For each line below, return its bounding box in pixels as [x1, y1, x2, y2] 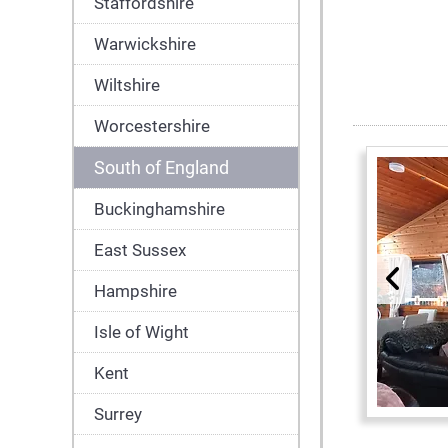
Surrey [94, 404, 142, 424]
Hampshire [94, 281, 177, 301]
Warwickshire [94, 34, 196, 54]
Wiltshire [94, 75, 160, 95]
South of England [94, 157, 229, 178]
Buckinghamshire [94, 199, 225, 219]
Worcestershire [94, 116, 210, 136]
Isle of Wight [94, 322, 189, 342]
